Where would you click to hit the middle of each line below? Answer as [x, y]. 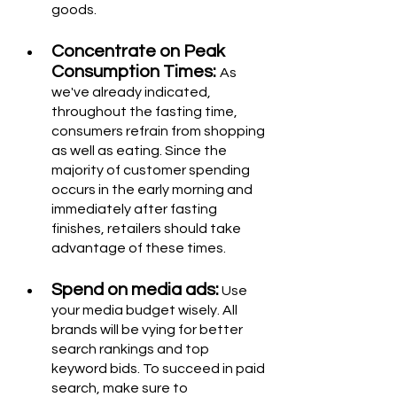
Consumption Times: [136, 72]
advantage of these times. [139, 249]
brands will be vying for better [148, 330]
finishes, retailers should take [148, 229]
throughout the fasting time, [146, 112]
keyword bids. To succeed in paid [160, 369]
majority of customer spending [152, 171]
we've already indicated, [132, 93]
